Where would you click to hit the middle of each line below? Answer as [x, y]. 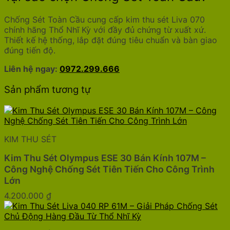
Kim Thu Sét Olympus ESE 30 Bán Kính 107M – [105, 158]
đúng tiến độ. [30, 51]
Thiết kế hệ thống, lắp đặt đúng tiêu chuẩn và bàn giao [111, 40]
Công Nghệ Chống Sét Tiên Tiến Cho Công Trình [109, 169]
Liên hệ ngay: [32, 69]
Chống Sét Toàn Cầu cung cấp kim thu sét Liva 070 [104, 20]
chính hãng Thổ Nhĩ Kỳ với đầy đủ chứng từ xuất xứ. [105, 30]
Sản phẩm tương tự [47, 89]
